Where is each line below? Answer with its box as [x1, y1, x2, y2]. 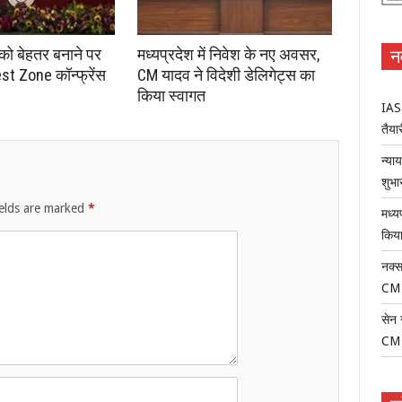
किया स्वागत [137, 86, 205, 106]
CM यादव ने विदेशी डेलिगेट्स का [137, 66, 315, 85]
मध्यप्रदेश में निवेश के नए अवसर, [137, 45, 319, 65]
